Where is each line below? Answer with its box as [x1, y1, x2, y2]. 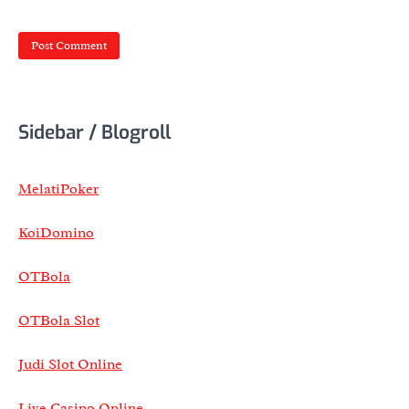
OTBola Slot [18, 310, 100, 330]
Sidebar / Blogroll [18, 119, 171, 145]
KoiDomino [18, 223, 94, 242]
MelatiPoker [18, 179, 99, 198]
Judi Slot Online [18, 354, 122, 373]
